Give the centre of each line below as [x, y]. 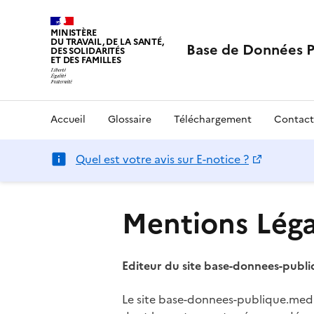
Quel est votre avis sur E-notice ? [162, 159]
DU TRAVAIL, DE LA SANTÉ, [107, 42]
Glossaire [130, 119]
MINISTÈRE [74, 33]
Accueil [68, 119]
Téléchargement [213, 119]
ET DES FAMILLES [86, 60]
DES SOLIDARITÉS [88, 51]
